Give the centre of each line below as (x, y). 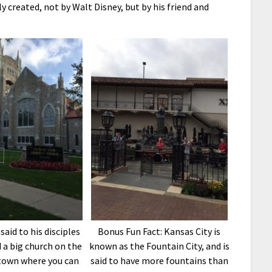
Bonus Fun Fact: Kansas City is (159, 231)
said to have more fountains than (159, 260)
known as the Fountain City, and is (159, 246)
